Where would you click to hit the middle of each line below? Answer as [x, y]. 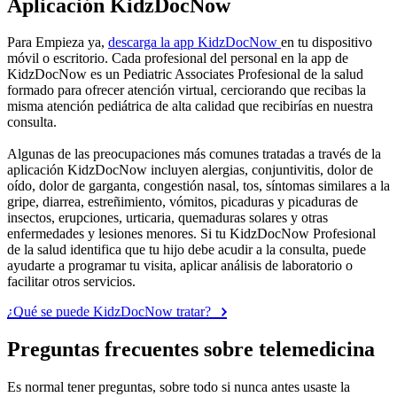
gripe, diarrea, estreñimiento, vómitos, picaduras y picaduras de [183, 202]
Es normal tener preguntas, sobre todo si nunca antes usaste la [179, 387]
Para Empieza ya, [58, 43]
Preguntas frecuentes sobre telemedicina [191, 350]
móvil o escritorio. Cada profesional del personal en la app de [178, 58]
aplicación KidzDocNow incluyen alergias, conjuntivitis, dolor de [190, 170]
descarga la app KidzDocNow [195, 43]
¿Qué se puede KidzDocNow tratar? [111, 312]
